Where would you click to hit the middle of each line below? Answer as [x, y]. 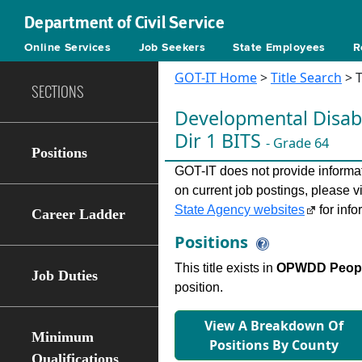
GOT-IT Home [216, 78]
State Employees [279, 48]
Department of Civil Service [124, 23]
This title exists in [225, 268]
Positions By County [274, 345]
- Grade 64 [297, 143]
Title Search [306, 78]
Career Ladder [79, 214]
